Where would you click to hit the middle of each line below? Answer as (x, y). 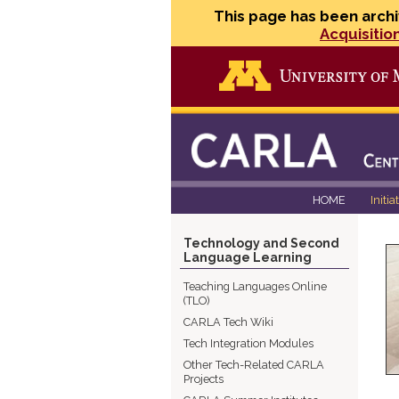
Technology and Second (261, 243)
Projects (204, 379)
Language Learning (248, 257)
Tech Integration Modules (248, 343)
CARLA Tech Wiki (228, 322)
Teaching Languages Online (255, 286)
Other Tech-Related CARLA (254, 365)
